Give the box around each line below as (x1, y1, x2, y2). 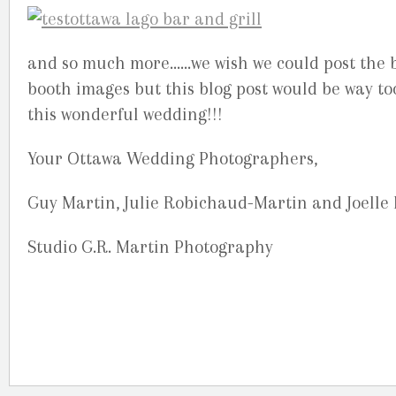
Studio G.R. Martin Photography (27, 237, 273, 258)
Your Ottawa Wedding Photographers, (27, 148, 317, 169)
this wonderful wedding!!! (27, 103, 223, 125)
